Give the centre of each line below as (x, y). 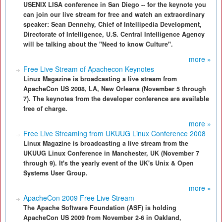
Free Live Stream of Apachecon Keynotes (89, 69)
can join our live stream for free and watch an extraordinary (114, 14)
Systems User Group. (55, 173)
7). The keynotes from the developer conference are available (116, 99)
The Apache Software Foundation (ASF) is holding (100, 208)
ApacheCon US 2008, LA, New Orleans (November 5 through (115, 89)
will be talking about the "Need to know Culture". (98, 44)
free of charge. (45, 109)
